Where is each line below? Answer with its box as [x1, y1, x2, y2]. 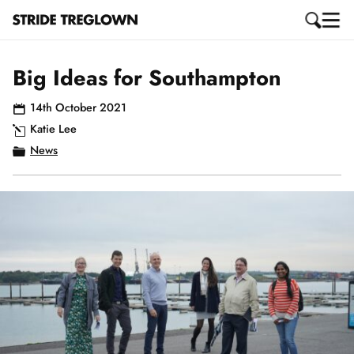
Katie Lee [30, 121, 77, 137]
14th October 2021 [30, 100, 126, 115]
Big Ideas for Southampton [13, 62, 281, 93]
